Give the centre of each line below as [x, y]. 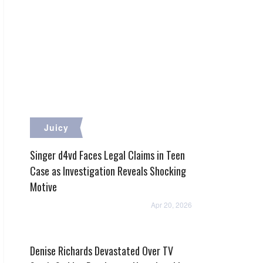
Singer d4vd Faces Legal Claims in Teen [107, 155]
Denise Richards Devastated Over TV [102, 251]
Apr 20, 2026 [171, 205]
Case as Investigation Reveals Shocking [108, 171]
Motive [43, 187]
